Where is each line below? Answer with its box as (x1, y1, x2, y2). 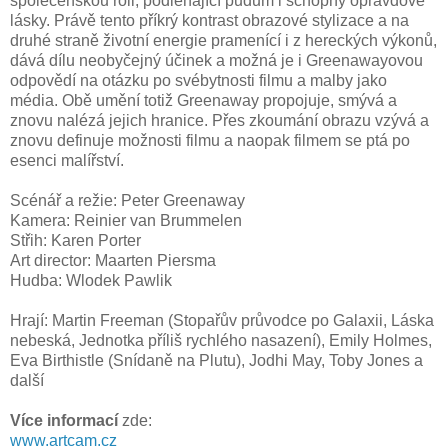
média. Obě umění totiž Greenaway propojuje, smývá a (10, 92, 397, 110)
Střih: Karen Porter (10, 232, 141, 250)
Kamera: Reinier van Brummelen (10, 212, 242, 230)
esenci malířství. (10, 152, 124, 170)
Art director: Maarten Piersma (10, 252, 216, 270)
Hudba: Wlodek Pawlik (10, 272, 172, 290)
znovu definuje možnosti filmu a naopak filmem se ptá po (10, 132, 410, 150)
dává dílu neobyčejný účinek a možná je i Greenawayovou (10, 52, 423, 70)
